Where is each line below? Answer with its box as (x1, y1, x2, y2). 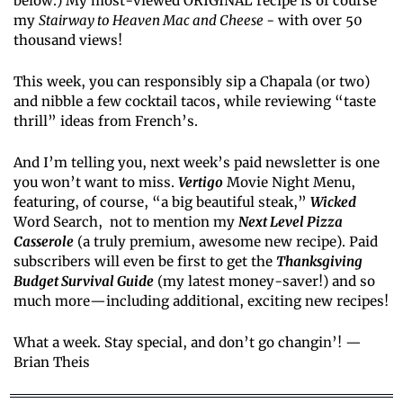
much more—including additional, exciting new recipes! (13, 291, 389, 309)
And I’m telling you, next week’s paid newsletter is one (13, 153, 380, 171)
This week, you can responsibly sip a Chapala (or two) (13, 72, 370, 90)
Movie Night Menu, (223, 173, 355, 191)
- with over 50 (266, 11, 363, 29)
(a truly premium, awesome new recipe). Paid (74, 232, 378, 250)
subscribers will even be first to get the (13, 252, 276, 270)
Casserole (13, 232, 74, 250)
